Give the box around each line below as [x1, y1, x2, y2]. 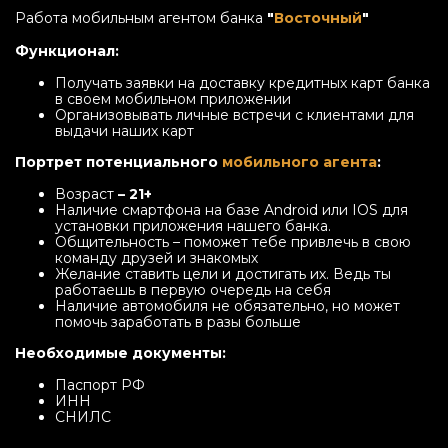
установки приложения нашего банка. [55, 217, 331, 236]
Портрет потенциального [15, 153, 222, 172]
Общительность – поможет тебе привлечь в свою [55, 233, 411, 252]
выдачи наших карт [55, 122, 194, 141]
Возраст [55, 185, 118, 204]
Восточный [274, 9, 362, 28]
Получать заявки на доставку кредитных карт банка [55, 74, 430, 93]
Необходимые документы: [15, 344, 226, 363]
